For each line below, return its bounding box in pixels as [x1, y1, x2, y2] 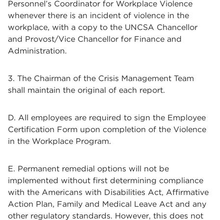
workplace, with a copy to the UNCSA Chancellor [8, 23, 197, 32]
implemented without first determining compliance [8, 176, 203, 185]
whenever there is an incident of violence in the [8, 11, 189, 20]
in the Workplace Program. [8, 137, 111, 146]
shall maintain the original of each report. [8, 85, 165, 95]
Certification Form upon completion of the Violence [8, 125, 206, 134]
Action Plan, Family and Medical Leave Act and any [8, 199, 206, 209]
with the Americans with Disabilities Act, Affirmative [8, 188, 209, 197]
